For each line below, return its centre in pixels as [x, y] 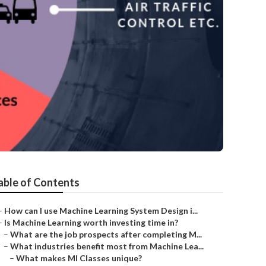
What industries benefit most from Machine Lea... [107, 246]
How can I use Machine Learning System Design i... [101, 210]
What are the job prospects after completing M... [106, 234]
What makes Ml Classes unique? [79, 258]
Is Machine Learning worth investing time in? [91, 222]
